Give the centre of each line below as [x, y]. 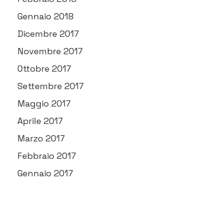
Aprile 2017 [40, 121]
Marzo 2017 [41, 138]
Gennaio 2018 [46, 16]
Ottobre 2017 [44, 69]
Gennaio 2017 [45, 173]
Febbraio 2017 [47, 156]
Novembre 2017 [50, 51]
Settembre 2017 [51, 86]
